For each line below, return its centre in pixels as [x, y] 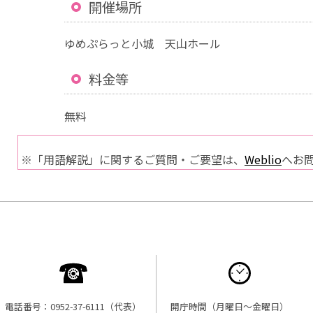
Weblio [263, 159]
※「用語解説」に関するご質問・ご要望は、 [133, 159]
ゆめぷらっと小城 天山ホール [143, 44]
